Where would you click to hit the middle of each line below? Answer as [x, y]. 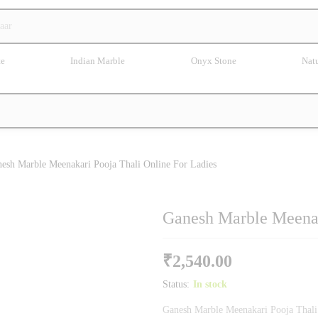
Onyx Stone [213, 60]
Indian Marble [98, 60]
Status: [176, 284]
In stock [210, 284]
